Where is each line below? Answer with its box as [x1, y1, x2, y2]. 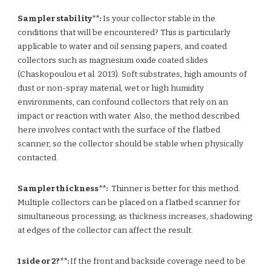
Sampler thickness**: [18, 184, 108, 194]
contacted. [18, 153, 59, 163]
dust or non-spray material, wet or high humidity [18, 83, 204, 93]
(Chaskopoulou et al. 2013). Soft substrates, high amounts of [18, 70, 247, 79]
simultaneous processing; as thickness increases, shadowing [18, 212, 253, 221]
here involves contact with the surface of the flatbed [18, 125, 221, 135]
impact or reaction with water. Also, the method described [18, 111, 240, 121]
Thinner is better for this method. [111, 184, 241, 194]
